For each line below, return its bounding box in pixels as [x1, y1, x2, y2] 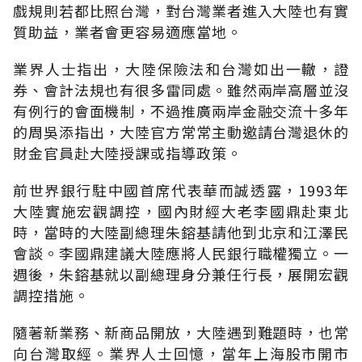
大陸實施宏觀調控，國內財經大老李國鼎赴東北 [13, 200, 349, 221]
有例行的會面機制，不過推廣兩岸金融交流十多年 [13, 99, 349, 121]
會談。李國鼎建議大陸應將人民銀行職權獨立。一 [13, 242, 349, 263]
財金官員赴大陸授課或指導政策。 [13, 141, 242, 163]
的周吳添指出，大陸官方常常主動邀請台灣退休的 [13, 120, 349, 142]
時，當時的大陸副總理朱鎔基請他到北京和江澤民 [13, 221, 349, 242]
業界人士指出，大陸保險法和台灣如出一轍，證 [13, 57, 349, 79]
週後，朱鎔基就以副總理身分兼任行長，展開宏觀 [13, 263, 349, 284]
